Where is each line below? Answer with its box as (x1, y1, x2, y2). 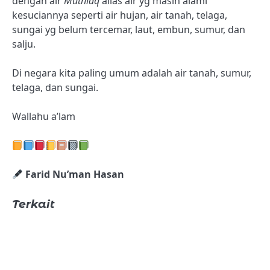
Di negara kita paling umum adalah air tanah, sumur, (12, 66, 251, 80)
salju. (12, 37, 36, 51)
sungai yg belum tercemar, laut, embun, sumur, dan (12, 22, 245, 36)
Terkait (12, 197, 55, 212)
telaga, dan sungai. (12, 80, 98, 94)
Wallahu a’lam (12, 110, 75, 124)
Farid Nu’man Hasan (23, 168, 125, 181)
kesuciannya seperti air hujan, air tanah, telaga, (12, 8, 227, 22)
